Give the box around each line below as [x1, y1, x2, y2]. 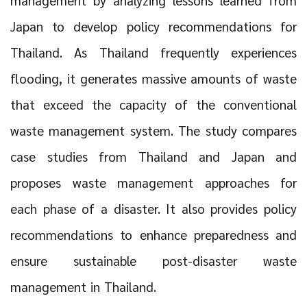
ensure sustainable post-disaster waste [10, 251, 297, 269]
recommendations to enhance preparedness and [10, 225, 297, 243]
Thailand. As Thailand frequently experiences [10, 43, 297, 60]
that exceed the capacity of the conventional [10, 95, 297, 112]
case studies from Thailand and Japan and [10, 147, 297, 164]
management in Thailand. [10, 278, 156, 295]
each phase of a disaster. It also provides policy [10, 199, 297, 217]
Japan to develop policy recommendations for [10, 17, 297, 34]
